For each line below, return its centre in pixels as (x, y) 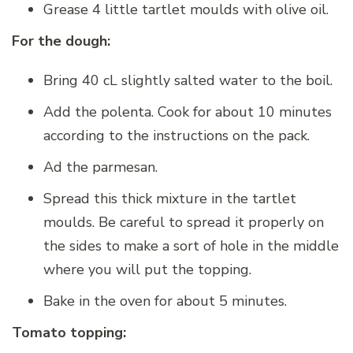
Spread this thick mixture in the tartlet (170, 199)
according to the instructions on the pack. (176, 136)
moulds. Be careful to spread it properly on (184, 223)
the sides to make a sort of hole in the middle (191, 246)
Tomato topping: (69, 333)
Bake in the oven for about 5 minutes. (165, 301)
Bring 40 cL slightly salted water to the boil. (188, 81)
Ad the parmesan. (100, 167)
